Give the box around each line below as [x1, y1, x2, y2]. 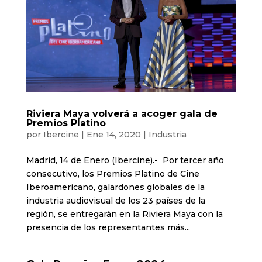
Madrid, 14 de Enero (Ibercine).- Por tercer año [26, 154, 224, 166]
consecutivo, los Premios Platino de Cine [26, 168, 199, 179]
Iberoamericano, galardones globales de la [26, 181, 205, 192]
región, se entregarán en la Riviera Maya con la [26, 208, 223, 219]
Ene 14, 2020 [86, 129, 141, 140]
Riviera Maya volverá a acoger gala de [26, 108, 218, 119]
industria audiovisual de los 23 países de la [26, 195, 205, 206]
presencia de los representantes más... [26, 222, 190, 233]
